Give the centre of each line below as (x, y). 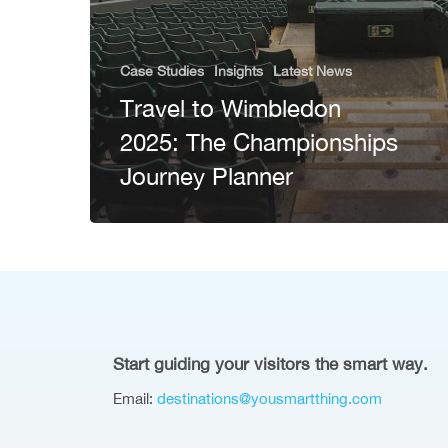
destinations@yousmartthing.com (270, 398)
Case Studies (162, 71)
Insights (238, 71)
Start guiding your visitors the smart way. (271, 363)
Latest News (312, 71)
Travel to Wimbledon (230, 108)
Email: (135, 398)
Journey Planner (206, 176)
